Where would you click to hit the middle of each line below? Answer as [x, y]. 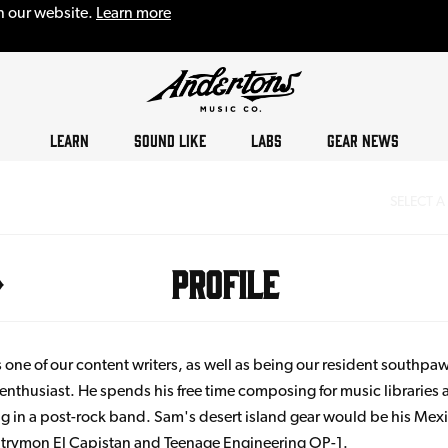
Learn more [133, 12]
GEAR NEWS [362, 140]
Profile [224, 282]
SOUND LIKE [169, 140]
